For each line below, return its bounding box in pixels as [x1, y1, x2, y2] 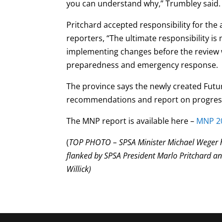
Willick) [66, 163, 92, 174]
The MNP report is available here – [66, 115, 197, 126]
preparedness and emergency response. [66, 59, 221, 70]
